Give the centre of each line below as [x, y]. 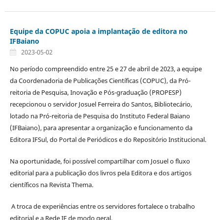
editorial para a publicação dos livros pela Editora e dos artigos [100, 173]
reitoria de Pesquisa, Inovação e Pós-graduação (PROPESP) [96, 93]
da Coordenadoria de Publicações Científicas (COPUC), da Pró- [100, 81]
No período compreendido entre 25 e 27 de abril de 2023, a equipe [106, 69]
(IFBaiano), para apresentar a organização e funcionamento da [101, 128]
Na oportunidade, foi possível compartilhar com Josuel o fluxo [100, 161]
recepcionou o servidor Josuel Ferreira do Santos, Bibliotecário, [101, 104]
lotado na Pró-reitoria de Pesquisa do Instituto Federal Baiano [100, 116]
